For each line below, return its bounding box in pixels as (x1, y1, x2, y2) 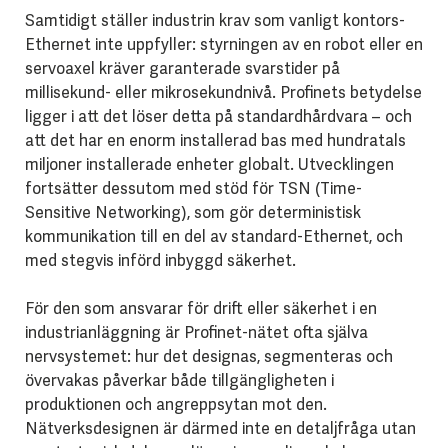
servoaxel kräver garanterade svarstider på (24, 57, 340, 79)
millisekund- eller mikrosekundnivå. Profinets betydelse (24, 81, 422, 103)
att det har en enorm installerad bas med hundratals (24, 129, 406, 151)
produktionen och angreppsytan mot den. (24, 393, 327, 415)
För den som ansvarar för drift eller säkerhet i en (24, 297, 377, 319)
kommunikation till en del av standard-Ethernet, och (24, 225, 403, 247)
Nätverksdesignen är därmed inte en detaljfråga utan (24, 417, 416, 439)
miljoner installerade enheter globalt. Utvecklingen (24, 153, 394, 175)
